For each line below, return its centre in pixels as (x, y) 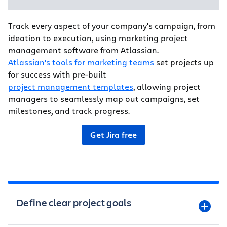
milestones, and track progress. (70, 110)
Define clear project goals (74, 202)
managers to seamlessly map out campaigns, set (104, 98)
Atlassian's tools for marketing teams (81, 62)
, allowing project (167, 86)
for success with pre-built (57, 74)
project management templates (71, 86)
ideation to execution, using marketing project (98, 37)
